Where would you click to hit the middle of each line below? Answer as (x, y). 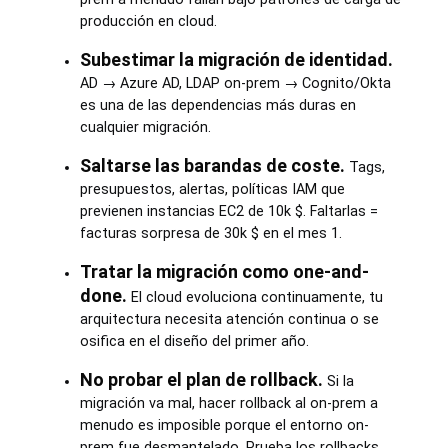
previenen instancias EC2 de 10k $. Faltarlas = (228, 211)
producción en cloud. (148, 21)
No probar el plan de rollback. (201, 379)
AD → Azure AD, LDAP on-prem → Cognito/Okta (235, 83)
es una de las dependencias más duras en (217, 105)
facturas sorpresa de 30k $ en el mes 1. (210, 233)
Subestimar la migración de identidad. (236, 59)
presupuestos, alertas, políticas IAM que (212, 189)
